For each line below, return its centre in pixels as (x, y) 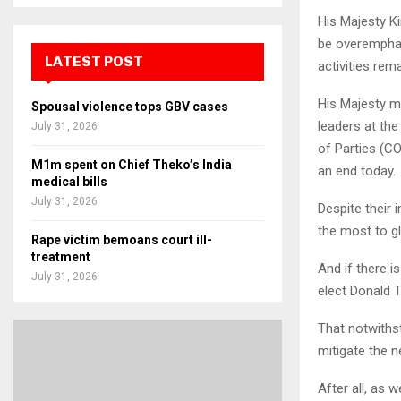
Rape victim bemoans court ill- (122, 240)
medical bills (69, 182)
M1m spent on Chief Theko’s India (132, 165)
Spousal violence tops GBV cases (130, 107)
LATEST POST (94, 61)
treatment (61, 257)
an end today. (357, 171)
